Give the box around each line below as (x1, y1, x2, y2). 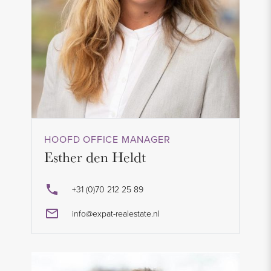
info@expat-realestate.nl (72, 207, 160, 219)
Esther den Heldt (44, 147, 146, 166)
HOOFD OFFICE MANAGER (44, 132, 171, 146)
